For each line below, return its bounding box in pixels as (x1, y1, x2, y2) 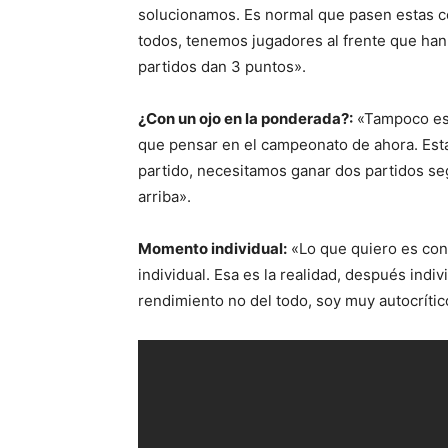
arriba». (138, 187, 191, 206)
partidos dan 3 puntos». (138, 57, 310, 76)
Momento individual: (138, 239, 287, 258)
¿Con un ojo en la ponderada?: (138, 109, 353, 128)
